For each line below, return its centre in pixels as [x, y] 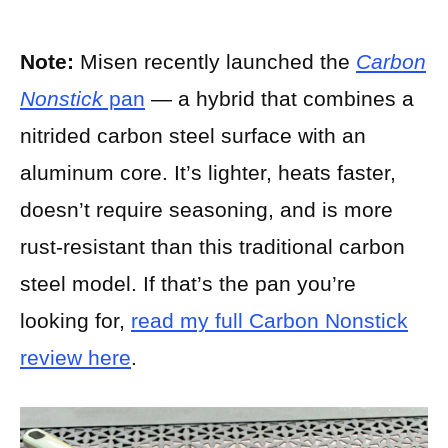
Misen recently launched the [215, 61]
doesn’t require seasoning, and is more [206, 209]
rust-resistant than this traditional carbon [212, 246]
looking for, [75, 320]
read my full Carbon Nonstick [269, 320]
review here [75, 357]
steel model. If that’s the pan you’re [188, 283]
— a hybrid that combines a [279, 98]
